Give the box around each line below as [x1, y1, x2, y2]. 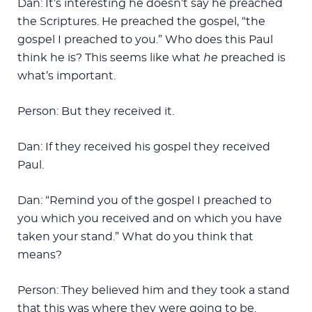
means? [17, 249, 62, 260]
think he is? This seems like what [17, 52, 203, 63]
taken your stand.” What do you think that [17, 231, 253, 242]
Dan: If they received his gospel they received [17, 141, 270, 153]
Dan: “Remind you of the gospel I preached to [17, 194, 272, 206]
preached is [218, 52, 286, 63]
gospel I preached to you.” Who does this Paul [17, 33, 273, 45]
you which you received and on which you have [17, 212, 282, 224]
